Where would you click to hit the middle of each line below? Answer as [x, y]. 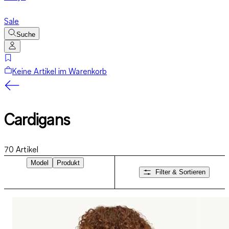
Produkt [68, 163]
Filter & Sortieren [180, 172]
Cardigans [37, 120]
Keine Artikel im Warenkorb [60, 71]
